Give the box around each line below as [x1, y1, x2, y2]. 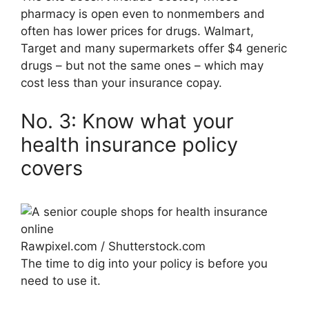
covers [21, 155, 83, 180]
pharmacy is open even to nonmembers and [21, 7, 265, 21]
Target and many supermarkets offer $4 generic [21, 41, 287, 56]
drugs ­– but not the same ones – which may [21, 59, 263, 73]
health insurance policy [21, 132, 238, 157]
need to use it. [21, 273, 101, 288]
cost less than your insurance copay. [21, 76, 222, 90]
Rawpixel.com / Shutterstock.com [21, 239, 206, 253]
